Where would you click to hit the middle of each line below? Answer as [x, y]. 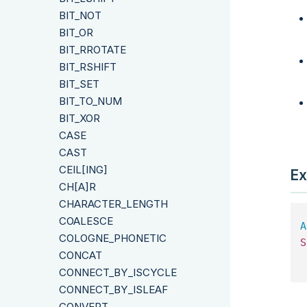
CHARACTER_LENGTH [113, 204]
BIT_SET [79, 84]
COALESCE [86, 221]
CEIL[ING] [83, 169]
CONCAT [81, 255]
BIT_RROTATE [93, 49]
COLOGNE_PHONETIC [113, 238]
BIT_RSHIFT [88, 66]
